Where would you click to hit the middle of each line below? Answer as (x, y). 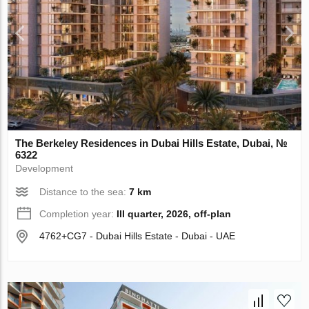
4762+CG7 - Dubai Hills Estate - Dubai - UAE (138, 236)
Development (44, 169)
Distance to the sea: (84, 192)
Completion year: (78, 214)
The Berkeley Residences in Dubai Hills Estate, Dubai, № (152, 143)
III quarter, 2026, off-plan (174, 214)
